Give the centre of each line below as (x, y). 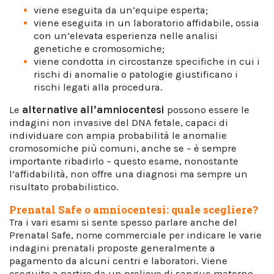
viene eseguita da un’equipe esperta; (121, 10)
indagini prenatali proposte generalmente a (112, 248)
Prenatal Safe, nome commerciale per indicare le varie (135, 235)
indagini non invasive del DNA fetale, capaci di (119, 123)
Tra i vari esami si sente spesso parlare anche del (123, 222)
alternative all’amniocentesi (93, 110)
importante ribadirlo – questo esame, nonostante (124, 161)
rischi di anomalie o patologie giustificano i (136, 74)
